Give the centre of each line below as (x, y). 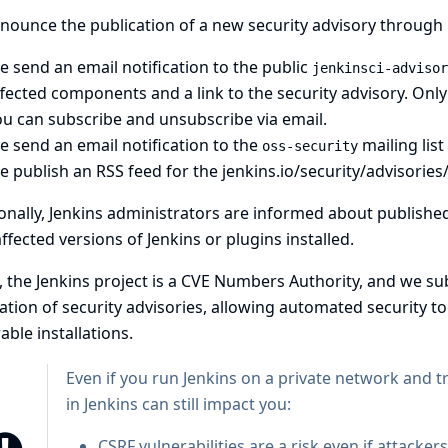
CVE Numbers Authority (269, 281)
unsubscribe (205, 119)
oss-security (309, 146)
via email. (289, 119)
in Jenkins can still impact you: (178, 404)
